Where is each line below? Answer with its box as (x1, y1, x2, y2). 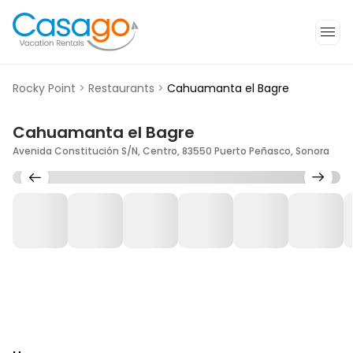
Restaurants (88, 80, 154, 97)
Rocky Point (13, 80, 76, 97)
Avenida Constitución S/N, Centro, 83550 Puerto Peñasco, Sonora (13, 144, 329, 158)
